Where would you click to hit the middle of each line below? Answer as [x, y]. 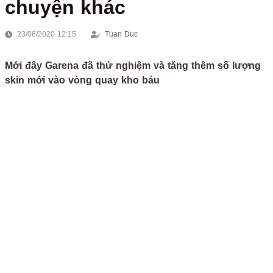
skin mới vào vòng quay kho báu [82, 80]
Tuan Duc [121, 34]
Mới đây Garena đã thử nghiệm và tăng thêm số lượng [133, 66]
